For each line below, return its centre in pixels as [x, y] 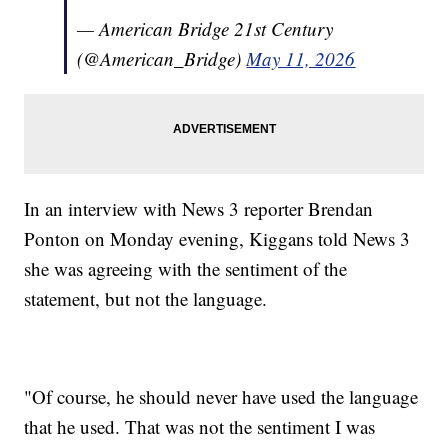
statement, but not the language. [146, 298]
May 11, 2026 [301, 58]
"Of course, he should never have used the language [221, 396]
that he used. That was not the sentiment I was [200, 426]
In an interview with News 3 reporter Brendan [199, 208]
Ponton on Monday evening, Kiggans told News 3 [217, 238]
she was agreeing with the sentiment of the [186, 268]
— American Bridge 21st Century [205, 28]
